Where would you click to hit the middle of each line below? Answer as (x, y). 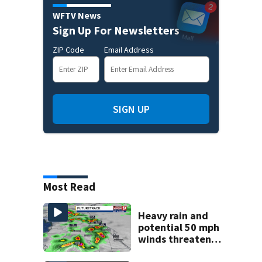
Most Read (69, 187)
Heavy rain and (173, 216)
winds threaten (175, 239)
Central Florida (174, 251)
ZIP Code (68, 50)
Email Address (129, 50)
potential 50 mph (179, 227)
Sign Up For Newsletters (116, 30)
